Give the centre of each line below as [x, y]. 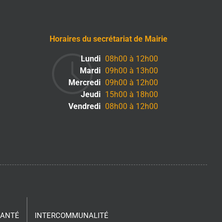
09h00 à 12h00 [131, 83]
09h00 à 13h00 [131, 71]
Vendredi [85, 107]
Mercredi [85, 83]
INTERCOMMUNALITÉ [71, 216]
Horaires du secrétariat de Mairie [108, 39]
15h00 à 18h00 [131, 95]
